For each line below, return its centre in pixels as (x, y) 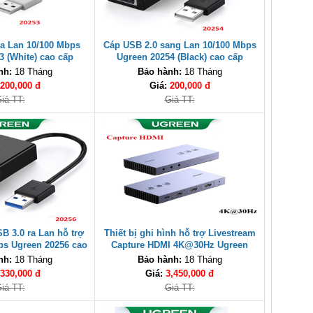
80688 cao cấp (180, 257)
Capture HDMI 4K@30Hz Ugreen (180, 245)
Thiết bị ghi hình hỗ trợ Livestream (180, 233)
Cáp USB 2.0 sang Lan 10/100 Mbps (180, 45)
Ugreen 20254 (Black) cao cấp (180, 57)
